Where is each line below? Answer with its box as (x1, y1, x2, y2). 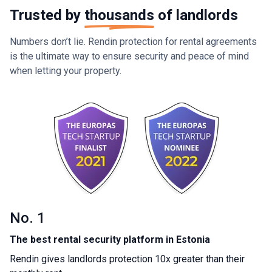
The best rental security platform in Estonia (10, 233, 210, 245)
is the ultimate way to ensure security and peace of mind (10, 50, 249, 62)
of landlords (154, 6, 238, 24)
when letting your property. (10, 64, 121, 76)
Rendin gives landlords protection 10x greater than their (10, 253, 245, 265)
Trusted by (10, 6, 84, 24)
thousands (84, 6, 154, 24)
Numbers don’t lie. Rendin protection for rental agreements (10, 35, 257, 47)
